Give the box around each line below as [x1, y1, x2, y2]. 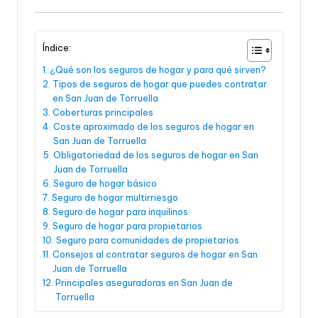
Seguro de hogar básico [53, 177, 157, 190]
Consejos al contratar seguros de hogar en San [52, 248, 258, 261]
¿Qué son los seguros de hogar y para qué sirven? [49, 64, 266, 76]
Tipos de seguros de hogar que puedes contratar [52, 78, 267, 90]
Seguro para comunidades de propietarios [55, 234, 239, 246]
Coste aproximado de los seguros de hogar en [53, 121, 254, 133]
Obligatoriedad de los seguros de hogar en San [53, 149, 258, 161]
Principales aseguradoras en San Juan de [55, 277, 233, 289]
